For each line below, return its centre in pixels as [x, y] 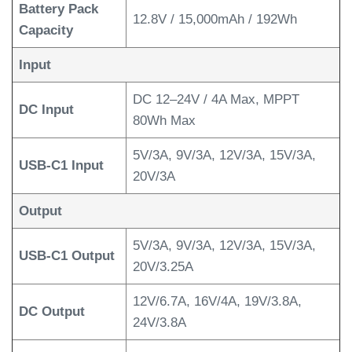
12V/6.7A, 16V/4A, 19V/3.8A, [217, 302]
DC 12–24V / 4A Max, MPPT [216, 100]
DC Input [46, 110]
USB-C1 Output [67, 256]
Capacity [46, 31]
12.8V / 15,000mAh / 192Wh [215, 20]
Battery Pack [59, 9]
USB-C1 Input [61, 166]
